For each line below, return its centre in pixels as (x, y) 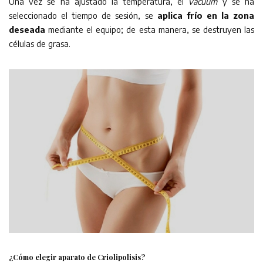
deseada (27, 29)
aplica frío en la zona (206, 15)
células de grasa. (40, 43)
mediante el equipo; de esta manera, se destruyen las (150, 29)
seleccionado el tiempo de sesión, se (83, 15)
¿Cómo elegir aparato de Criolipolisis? (77, 257)
